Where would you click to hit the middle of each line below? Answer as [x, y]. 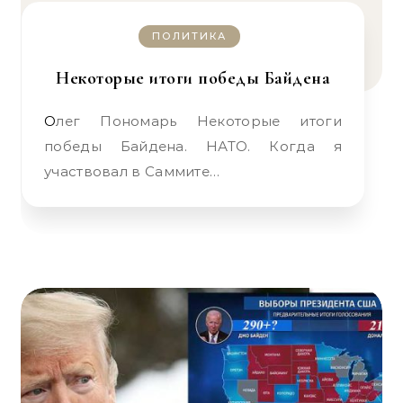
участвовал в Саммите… [132, 171]
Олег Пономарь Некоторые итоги [50, 121]
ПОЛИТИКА [189, 36]
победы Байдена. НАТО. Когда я [193, 146]
